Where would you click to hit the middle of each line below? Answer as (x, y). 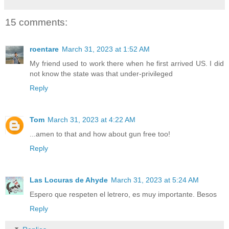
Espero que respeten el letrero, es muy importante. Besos (123, 194)
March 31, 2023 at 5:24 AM (155, 180)
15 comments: (36, 22)
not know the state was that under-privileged (101, 73)
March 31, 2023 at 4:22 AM (91, 119)
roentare (44, 49)
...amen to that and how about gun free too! (100, 134)
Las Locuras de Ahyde (69, 180)
